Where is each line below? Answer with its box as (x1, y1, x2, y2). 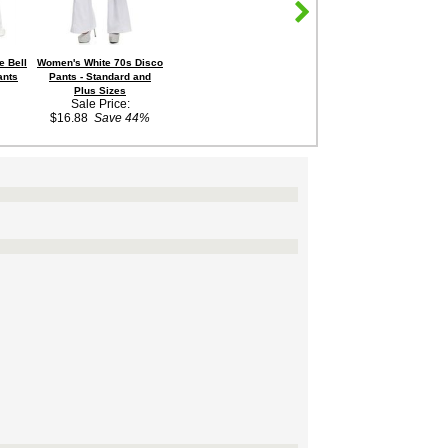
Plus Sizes (74, 85, 126, 96)
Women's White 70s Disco (37, 57, 163, 68)
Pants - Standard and (49, 71, 151, 82)
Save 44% (88, 111, 150, 125)
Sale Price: (70, 97, 130, 111)
